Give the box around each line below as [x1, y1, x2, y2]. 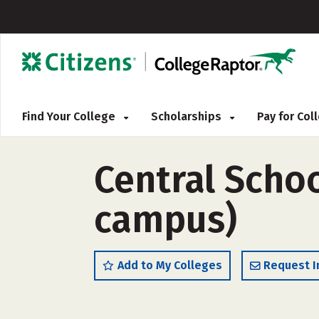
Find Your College [22, 110, 118, 123]
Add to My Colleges [117, 258, 222, 272]
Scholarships [151, 110, 224, 123]
